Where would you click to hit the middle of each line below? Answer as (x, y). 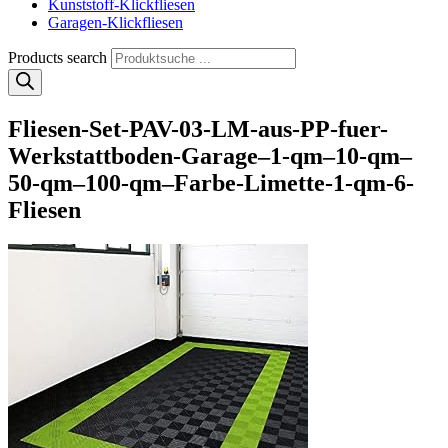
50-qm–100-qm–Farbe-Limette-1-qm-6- (211, 182)
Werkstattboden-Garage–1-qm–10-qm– (210, 155)
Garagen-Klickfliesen (115, 22)
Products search (59, 57)
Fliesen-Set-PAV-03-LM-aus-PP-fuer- (198, 128)
